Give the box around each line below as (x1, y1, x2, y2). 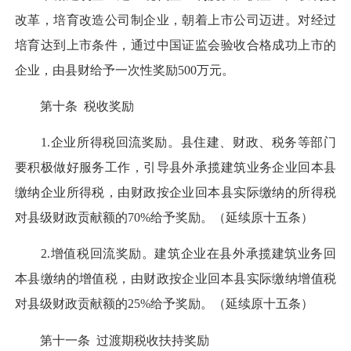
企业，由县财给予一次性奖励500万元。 (15, 63, 234, 77)
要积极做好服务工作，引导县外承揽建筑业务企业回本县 (15, 161, 336, 175)
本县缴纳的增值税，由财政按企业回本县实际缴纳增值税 (15, 272, 336, 286)
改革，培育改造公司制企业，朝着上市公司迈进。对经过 (15, 13, 336, 27)
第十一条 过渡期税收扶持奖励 (15, 333, 209, 347)
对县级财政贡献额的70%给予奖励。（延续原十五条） (15, 211, 313, 225)
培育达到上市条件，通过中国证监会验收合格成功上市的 (15, 38, 336, 52)
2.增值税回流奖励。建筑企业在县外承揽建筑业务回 (15, 247, 336, 261)
